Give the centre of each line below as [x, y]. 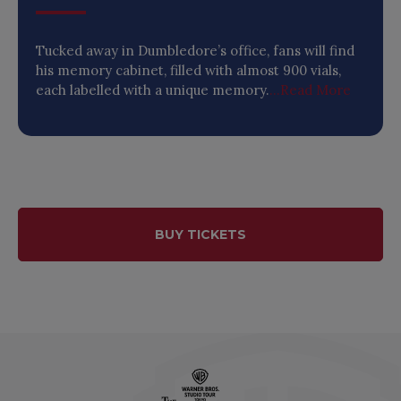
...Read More [310, 90]
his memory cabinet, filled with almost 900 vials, [188, 71]
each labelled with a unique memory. [153, 90]
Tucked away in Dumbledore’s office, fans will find [195, 51]
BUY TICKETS [200, 235]
